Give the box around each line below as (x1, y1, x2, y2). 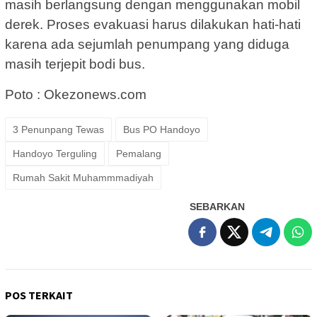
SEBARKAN (190, 200, 245, 212)
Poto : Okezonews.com (5, 86, 146, 102)
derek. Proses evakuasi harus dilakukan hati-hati (5, 16, 301, 32)
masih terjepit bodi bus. (5, 56, 145, 71)
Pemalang (116, 147, 161, 159)
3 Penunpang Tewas (13, 123, 104, 135)
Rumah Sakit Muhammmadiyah (13, 171, 154, 183)
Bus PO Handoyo (123, 123, 200, 135)
